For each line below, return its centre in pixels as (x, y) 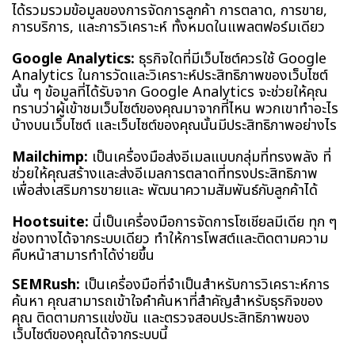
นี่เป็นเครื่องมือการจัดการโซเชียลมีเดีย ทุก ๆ (213, 222)
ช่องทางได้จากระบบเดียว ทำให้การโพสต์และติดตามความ (170, 239)
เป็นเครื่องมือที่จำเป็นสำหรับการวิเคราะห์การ (205, 284)
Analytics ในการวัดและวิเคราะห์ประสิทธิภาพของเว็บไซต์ (170, 75)
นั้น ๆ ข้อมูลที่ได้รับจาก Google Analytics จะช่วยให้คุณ (170, 92)
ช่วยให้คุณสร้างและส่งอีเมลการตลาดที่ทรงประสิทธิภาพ (165, 174)
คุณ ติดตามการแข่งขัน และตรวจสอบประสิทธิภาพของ (161, 318)
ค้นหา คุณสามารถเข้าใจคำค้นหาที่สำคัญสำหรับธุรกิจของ (168, 301)
